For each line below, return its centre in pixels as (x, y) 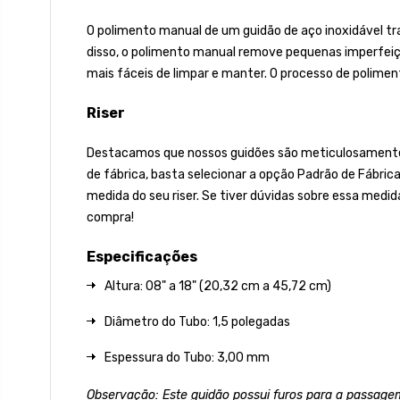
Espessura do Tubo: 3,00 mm (187, 357)
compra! (110, 217)
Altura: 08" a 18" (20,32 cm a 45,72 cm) (218, 286)
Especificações (142, 256)
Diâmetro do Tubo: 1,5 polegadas (197, 321)
